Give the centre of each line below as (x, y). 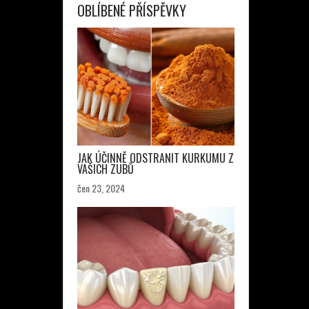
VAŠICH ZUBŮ (106, 169)
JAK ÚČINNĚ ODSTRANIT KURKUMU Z (156, 158)
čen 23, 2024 (101, 188)
